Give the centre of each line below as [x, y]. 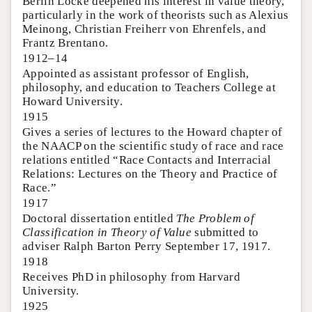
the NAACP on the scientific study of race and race [153, 146]
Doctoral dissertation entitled [100, 218]
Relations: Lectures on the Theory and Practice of [150, 173]
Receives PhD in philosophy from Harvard [131, 276]
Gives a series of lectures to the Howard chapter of [153, 132]
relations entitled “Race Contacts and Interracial [147, 159]
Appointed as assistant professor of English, [136, 73]
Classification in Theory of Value [107, 232]
